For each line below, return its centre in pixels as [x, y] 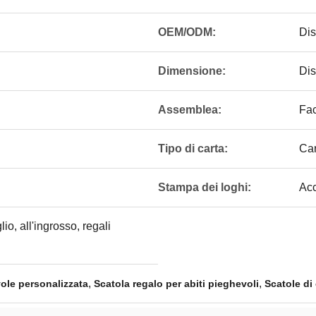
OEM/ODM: [187, 32]
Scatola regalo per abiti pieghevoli [176, 284]
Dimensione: [192, 71]
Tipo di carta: [193, 148]
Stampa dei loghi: [205, 187]
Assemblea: [190, 110]
